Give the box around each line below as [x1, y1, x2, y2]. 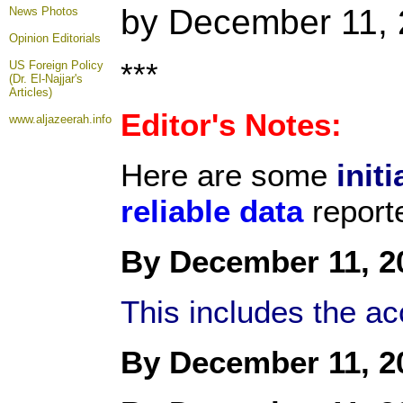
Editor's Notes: [121, 107, 351, 142]
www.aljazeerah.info [9, 112, 112, 126]
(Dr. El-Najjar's [9, 72, 83, 85]
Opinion [9, 31, 52, 45]
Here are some [121, 157, 336, 193]
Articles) [9, 85, 52, 99]
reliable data [121, 193, 303, 228]
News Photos [9, 4, 78, 18]
